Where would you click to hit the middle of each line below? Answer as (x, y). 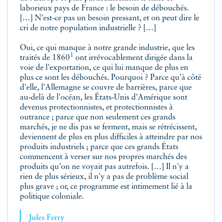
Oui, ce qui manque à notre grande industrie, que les (107, 48)
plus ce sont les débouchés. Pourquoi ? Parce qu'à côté (111, 78)
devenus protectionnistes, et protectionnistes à (96, 107)
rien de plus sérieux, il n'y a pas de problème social (104, 177)
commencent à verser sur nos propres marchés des (103, 157)
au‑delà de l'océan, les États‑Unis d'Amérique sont (104, 97)
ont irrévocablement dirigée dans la (133, 58)
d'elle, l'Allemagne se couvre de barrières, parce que (106, 87)
